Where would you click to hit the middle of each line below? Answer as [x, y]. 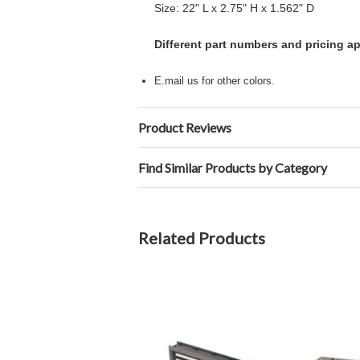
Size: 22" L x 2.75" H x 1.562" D [234, 8]
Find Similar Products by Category [233, 168]
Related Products [202, 238]
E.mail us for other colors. [215, 81]
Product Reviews [185, 127]
